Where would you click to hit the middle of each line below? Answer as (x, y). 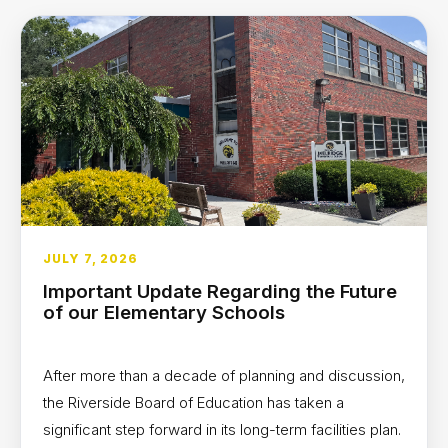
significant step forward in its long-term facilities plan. (222, 429)
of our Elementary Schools (164, 312)
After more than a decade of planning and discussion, (224, 375)
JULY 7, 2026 (90, 259)
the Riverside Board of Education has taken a (193, 402)
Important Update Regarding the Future (220, 291)
